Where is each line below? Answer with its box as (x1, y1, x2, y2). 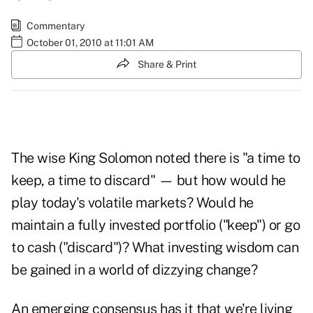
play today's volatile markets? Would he (11, 194, 254, 212)
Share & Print (138, 58, 196, 70)
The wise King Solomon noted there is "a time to (11, 150, 300, 167)
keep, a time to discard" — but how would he (11, 172, 286, 189)
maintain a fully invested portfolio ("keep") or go (11, 217, 300, 234)
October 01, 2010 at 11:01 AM (27, 36, 154, 48)
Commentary (27, 20, 85, 31)
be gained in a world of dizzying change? (11, 261, 257, 279)
